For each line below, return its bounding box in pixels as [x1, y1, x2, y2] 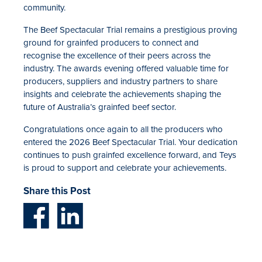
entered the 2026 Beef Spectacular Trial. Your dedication [23, 136, 237, 147]
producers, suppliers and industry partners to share [23, 75, 218, 87]
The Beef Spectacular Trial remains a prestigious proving [23, 24, 237, 35]
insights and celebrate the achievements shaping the [23, 88, 221, 99]
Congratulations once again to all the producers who [23, 123, 223, 135]
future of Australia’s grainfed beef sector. [23, 101, 176, 112]
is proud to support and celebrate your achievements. [23, 162, 226, 173]
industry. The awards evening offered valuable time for [23, 63, 229, 74]
